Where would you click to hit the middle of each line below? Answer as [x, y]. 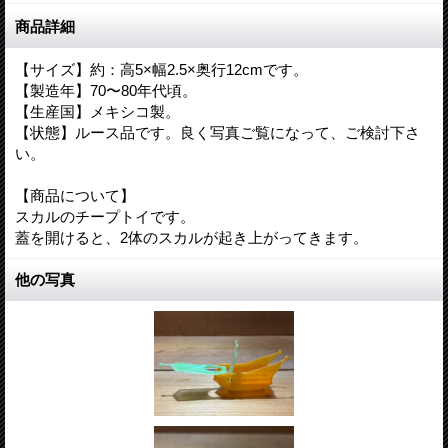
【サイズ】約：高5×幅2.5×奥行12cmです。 [161, 69]
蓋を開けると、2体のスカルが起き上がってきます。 [191, 237]
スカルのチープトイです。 [105, 216]
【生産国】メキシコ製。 [97, 111]
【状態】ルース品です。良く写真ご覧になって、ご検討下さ [217, 132]
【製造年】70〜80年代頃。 [106, 90]
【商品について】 [75, 195]
